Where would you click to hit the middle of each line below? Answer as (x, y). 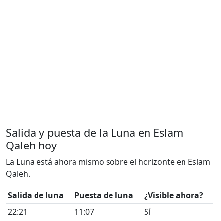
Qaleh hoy (31, 146)
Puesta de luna (104, 196)
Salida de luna (36, 196)
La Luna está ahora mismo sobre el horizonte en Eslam (108, 162)
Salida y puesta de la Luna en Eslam (94, 133)
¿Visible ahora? (174, 196)
